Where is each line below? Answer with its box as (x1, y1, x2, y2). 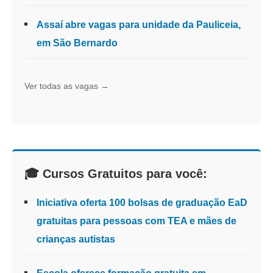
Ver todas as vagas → (24, 81, 109, 91)
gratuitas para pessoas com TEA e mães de (37, 216, 236, 226)
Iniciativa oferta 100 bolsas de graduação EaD (37, 197, 247, 208)
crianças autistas (37, 234, 115, 244)
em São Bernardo (37, 38, 118, 48)
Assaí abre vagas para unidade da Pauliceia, (37, 19, 241, 30)
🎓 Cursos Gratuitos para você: (24, 167, 207, 180)
